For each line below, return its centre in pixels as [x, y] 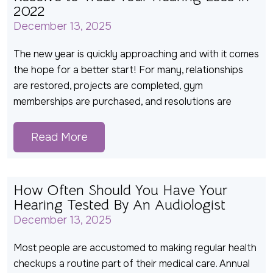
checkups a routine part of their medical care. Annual [132, 264]
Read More [59, 137]
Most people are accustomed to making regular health [135, 248]
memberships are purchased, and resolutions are [122, 102]
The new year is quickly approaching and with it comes [136, 54]
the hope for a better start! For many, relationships [128, 70]
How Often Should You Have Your [120, 190]
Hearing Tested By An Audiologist [119, 205]
